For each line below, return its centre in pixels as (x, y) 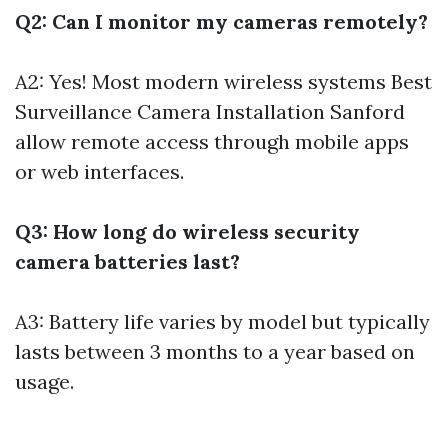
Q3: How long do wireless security (187, 231)
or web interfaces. (99, 171)
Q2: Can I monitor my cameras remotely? (221, 21)
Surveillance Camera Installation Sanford (210, 111)
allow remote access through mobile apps (212, 141)
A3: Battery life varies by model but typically (222, 321)
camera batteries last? (127, 261)
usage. (44, 381)
